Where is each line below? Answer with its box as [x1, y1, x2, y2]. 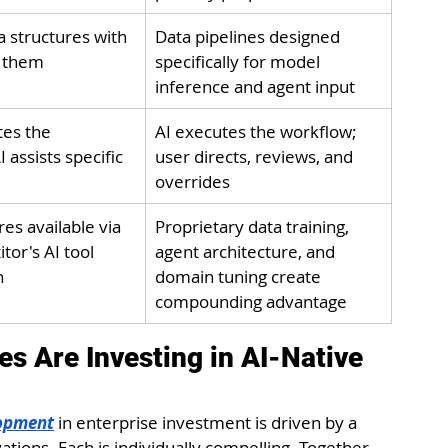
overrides [155, 169, 230, 193]
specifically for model [155, 49, 324, 73]
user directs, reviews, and [155, 144, 357, 168]
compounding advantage [155, 289, 347, 313]
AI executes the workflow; [155, 119, 361, 143]
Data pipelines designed [155, 24, 344, 48]
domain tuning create [155, 264, 325, 288]
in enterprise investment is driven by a [54, 410, 361, 434]
